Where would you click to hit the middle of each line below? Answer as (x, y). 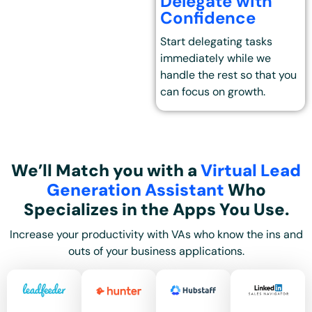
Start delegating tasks (217, 42)
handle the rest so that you (229, 75)
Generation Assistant (135, 189)
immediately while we (216, 58)
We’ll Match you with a (106, 170)
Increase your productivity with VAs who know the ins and (156, 234)
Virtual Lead (251, 170)
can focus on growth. (213, 92)
